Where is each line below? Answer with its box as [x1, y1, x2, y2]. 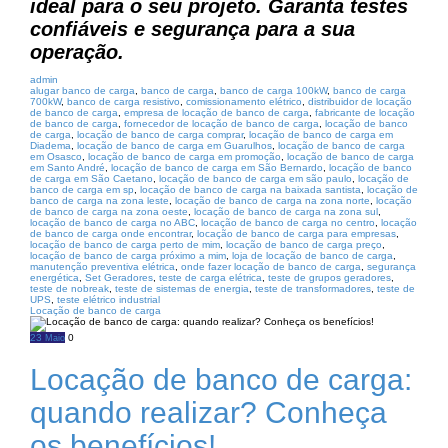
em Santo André [30, 162, 105, 173]
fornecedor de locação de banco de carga [124, 118, 319, 129]
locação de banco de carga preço [226, 239, 382, 250]
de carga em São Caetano [30, 173, 153, 184]
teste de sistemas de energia [115, 283, 249, 294]
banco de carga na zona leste [30, 195, 169, 206]
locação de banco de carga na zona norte [175, 195, 370, 206]
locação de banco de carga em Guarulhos [77, 140, 272, 151]
